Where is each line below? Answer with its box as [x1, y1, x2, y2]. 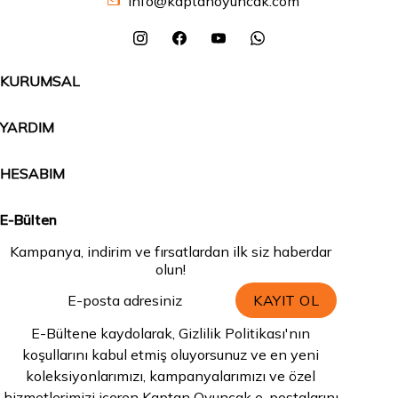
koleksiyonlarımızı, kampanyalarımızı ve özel [26, 367, 315, 386]
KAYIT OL [253, 291, 319, 310]
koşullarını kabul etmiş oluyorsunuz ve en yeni [22, 346, 319, 364]
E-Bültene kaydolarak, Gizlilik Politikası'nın [31, 324, 310, 343]
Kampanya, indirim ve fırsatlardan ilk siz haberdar [10, 243, 331, 261]
